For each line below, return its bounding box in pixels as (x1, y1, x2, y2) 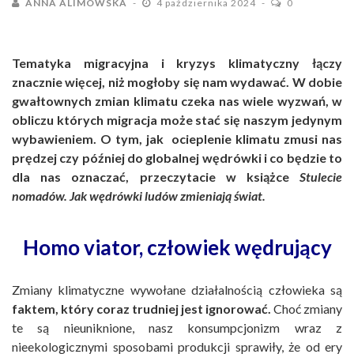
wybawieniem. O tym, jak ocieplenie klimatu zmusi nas (12, 130, 342, 146)
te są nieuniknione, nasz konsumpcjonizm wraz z (12, 319, 342, 335)
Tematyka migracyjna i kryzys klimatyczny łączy (12, 55, 342, 70)
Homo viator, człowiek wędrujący (22, 234, 332, 260)
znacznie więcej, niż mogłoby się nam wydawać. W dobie (12, 73, 342, 89)
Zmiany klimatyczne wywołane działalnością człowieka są (12, 281, 342, 297)
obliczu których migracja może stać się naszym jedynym (12, 111, 342, 127)
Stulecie (299, 168, 342, 184)
